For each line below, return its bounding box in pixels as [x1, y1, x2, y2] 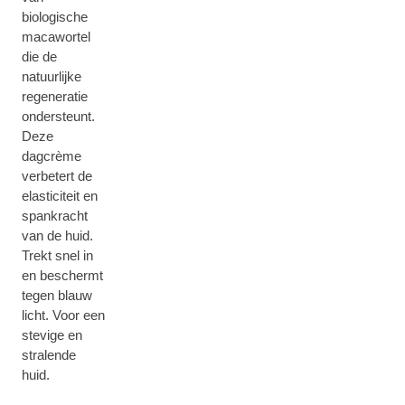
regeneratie [22, 89, 88, 104]
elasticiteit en [22, 188, 98, 203]
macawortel [22, 29, 90, 44]
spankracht [22, 208, 88, 223]
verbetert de [22, 168, 92, 184]
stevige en [22, 327, 82, 343]
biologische [22, 9, 88, 24]
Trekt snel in [22, 248, 93, 263]
